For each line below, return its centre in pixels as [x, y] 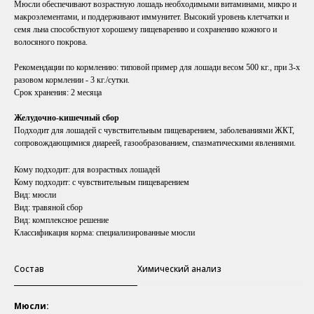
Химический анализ [179, 269]
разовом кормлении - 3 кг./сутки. [72, 80]
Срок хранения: [42, 93]
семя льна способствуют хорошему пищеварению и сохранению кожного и [145, 30]
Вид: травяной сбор [48, 208]
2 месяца [86, 93]
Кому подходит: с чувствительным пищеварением [102, 183]
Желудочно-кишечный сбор [67, 118]
